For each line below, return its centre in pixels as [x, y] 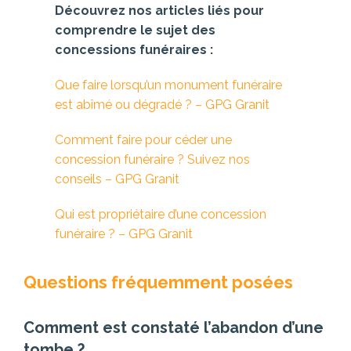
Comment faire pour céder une [143, 139]
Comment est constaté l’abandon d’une [174, 327]
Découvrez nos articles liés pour [159, 10]
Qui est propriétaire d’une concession [161, 214]
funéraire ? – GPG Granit [124, 233]
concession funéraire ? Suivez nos [152, 159]
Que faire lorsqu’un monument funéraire [168, 85]
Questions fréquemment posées [158, 282]
